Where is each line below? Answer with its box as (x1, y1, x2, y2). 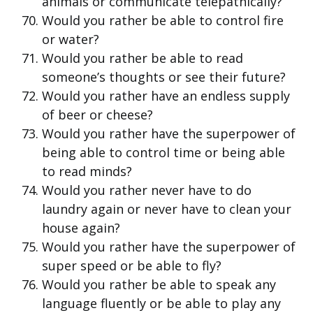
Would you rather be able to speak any (42, 276, 276, 293)
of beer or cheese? (42, 106, 153, 124)
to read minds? (42, 163, 132, 180)
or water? (42, 31, 99, 48)
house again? (42, 219, 120, 237)
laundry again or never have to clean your (42, 201, 291, 218)
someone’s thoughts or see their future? (42, 68, 286, 86)
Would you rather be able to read (42, 50, 243, 67)
